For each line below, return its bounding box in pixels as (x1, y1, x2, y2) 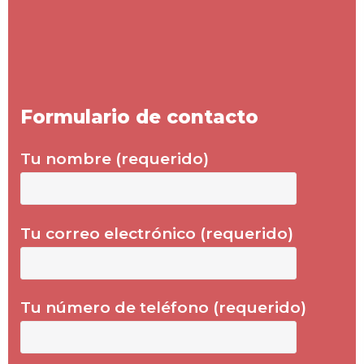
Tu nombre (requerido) (20, 149, 209, 168)
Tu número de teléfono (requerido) (20, 298, 306, 318)
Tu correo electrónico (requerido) (20, 223, 293, 243)
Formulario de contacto (20, 105, 258, 128)
